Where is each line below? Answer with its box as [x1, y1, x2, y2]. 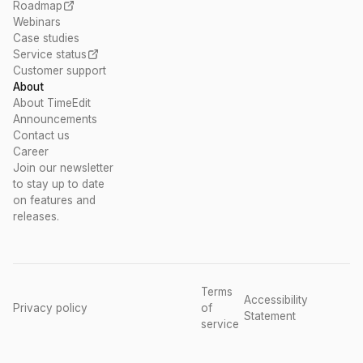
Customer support [13, 64, 106, 77]
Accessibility [243, 293, 308, 306]
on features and [13, 194, 96, 207]
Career [13, 145, 49, 158]
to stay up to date [13, 177, 105, 190]
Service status [13, 48, 87, 61]
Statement [243, 310, 296, 322]
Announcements [13, 113, 97, 126]
